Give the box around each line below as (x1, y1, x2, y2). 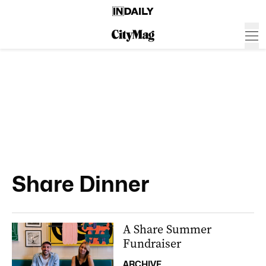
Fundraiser (123, 236, 181, 252)
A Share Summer (123, 221, 211, 237)
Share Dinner (12, 171, 149, 197)
